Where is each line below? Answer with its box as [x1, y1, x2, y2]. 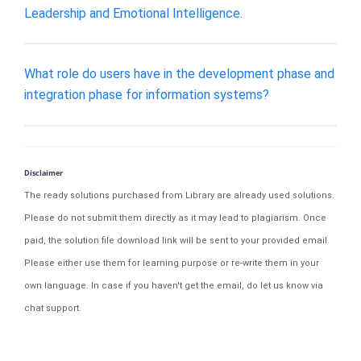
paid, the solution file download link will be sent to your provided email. [24, 234, 330, 246]
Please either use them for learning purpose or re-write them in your [24, 257, 319, 268]
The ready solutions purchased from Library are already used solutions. [24, 189, 334, 201]
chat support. [24, 302, 81, 313]
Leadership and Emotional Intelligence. [24, 5, 243, 21]
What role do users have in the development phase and [24, 66, 334, 82]
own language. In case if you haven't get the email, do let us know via [24, 280, 323, 291]
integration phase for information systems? [24, 87, 269, 103]
